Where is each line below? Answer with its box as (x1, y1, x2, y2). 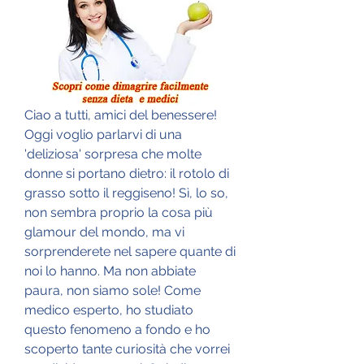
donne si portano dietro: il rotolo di (24, 165, 229, 181)
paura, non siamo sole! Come (24, 282, 201, 298)
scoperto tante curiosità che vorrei (24, 340, 230, 357)
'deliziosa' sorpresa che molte (24, 145, 201, 162)
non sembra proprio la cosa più (24, 204, 213, 220)
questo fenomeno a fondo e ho (24, 321, 210, 337)
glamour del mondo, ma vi (24, 223, 184, 240)
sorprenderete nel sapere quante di (24, 243, 236, 259)
